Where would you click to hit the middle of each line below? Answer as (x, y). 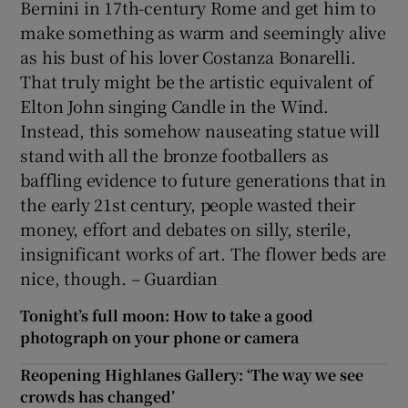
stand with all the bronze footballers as (174, 154)
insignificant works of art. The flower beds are (204, 253)
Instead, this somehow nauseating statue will (200, 130)
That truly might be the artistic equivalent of (197, 81)
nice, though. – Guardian (119, 277)
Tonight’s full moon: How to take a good (167, 315)
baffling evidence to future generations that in (204, 179)
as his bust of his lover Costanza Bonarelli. (188, 56)
